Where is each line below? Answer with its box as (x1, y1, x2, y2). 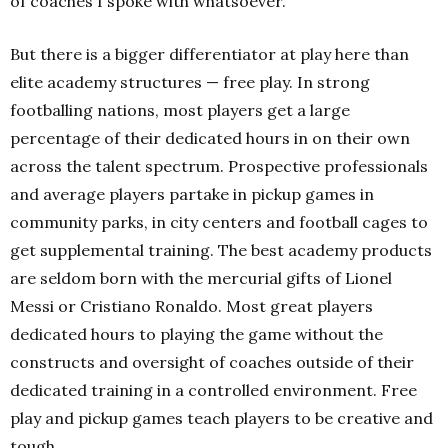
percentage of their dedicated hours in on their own (10, 128, 410, 148)
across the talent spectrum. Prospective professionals (10, 156, 428, 176)
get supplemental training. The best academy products (10, 240, 432, 260)
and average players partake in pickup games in (10, 184, 374, 204)
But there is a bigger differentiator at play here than (10, 44, 409, 64)
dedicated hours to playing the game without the (10, 324, 383, 344)
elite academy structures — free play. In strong (10, 72, 370, 92)
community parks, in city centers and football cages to (10, 212, 428, 232)
